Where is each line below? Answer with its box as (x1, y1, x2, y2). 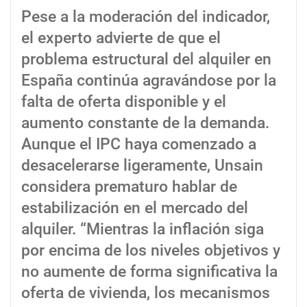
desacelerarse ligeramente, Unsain (21, 156, 263, 175)
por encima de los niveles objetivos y (21, 241, 280, 260)
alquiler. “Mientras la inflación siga (21, 220, 264, 239)
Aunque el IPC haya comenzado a (21, 135, 256, 154)
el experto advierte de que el (21, 29, 221, 48)
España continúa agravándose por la (21, 71, 276, 90)
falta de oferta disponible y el (21, 93, 226, 112)
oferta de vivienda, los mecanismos (21, 284, 270, 303)
